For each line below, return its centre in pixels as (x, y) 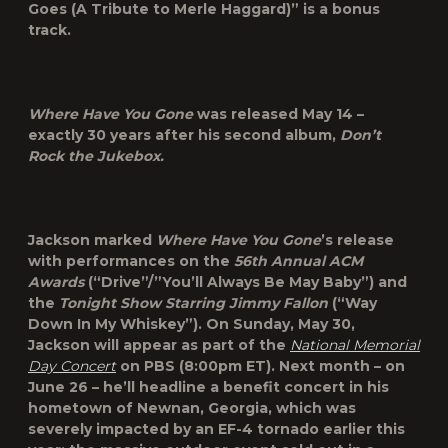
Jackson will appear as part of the (159, 345)
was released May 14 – (278, 114)
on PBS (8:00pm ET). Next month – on (260, 366)
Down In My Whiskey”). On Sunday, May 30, (191, 324)
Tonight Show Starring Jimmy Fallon (193, 303)
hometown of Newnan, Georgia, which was (192, 408)
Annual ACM (315, 261)
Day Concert (72, 366)
